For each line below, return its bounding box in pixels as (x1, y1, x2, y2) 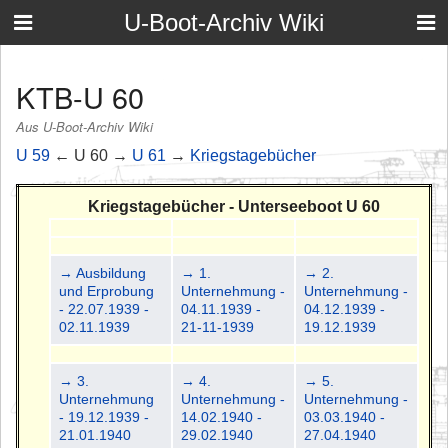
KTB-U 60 (16, 75, 144, 117)
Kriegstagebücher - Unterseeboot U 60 (88, 197, 380, 215)
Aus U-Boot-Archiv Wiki (16, 117, 153, 137)
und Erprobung (59, 282, 155, 299)
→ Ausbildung (59, 264, 147, 281)
